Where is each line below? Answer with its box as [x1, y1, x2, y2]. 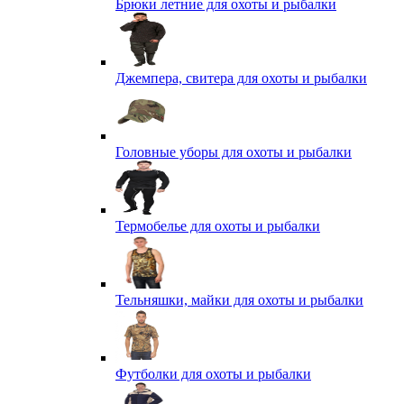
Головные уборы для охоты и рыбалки [115, 144, 352, 160]
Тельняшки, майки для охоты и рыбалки [115, 292, 363, 308]
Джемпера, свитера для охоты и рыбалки [115, 70, 367, 86]
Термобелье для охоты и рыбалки [115, 218, 320, 234]
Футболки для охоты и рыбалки [115, 366, 311, 381]
